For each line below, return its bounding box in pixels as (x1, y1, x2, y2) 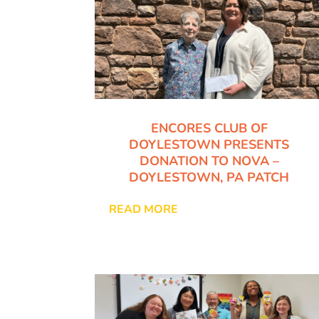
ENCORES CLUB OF (150, 120, 268, 137)
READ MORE (109, 202, 179, 218)
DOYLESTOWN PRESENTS (129, 136, 290, 154)
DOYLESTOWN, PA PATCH (129, 169, 290, 187)
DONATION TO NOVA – (139, 152, 279, 170)
